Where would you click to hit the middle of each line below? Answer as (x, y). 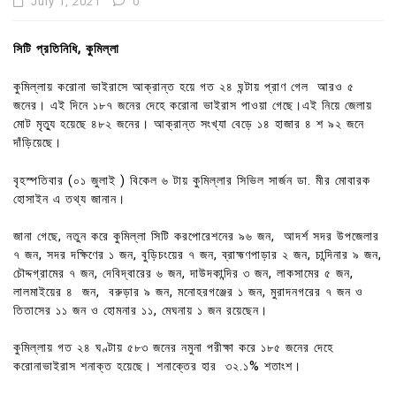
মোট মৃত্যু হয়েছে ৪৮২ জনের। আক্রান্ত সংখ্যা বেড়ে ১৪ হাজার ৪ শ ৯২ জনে (189, 124)
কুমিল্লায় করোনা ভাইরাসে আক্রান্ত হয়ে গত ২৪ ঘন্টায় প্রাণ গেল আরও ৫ (184, 87)
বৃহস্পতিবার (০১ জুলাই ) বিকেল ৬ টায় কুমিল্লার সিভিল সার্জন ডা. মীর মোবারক (192, 180)
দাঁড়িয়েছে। (38, 142)
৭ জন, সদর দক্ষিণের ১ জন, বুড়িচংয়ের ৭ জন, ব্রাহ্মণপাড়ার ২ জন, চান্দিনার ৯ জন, (198, 255)
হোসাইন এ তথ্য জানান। (69, 199)
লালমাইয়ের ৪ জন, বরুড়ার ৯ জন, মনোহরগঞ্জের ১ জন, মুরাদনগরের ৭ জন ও (188, 292)
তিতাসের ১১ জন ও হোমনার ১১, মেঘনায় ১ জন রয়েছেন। (141, 310)
